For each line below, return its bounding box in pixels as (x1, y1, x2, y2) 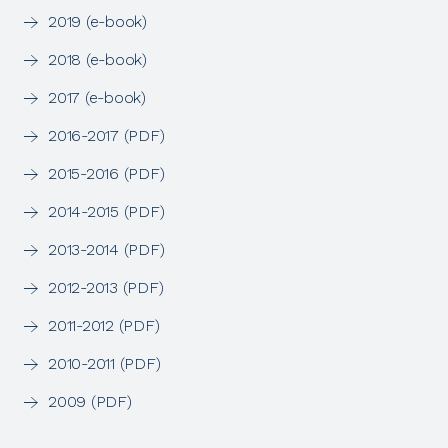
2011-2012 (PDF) (48, 315, 160, 335)
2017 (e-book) (48, 87, 146, 107)
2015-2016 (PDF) (48, 163, 165, 183)
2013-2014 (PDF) (48, 239, 165, 259)
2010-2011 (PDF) (48, 353, 161, 373)
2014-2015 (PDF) (48, 201, 165, 221)
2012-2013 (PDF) (48, 277, 164, 297)
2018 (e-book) (48, 49, 147, 69)
